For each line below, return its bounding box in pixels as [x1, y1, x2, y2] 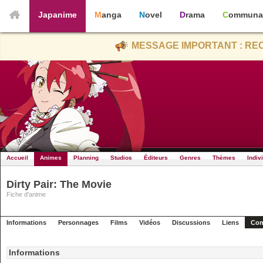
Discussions [172, 219, 210, 226]
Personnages [58, 219, 99, 226]
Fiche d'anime [6, 191, 46, 198]
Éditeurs [144, 154, 168, 161]
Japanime [43, 10, 77, 19]
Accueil [6, 154, 28, 161]
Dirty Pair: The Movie [6, 178, 112, 190]
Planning [73, 154, 99, 161]
